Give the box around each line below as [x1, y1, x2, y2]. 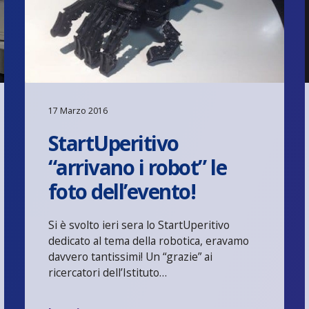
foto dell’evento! [48, 177, 196, 206]
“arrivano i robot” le [48, 152, 227, 181]
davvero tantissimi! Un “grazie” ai [48, 248, 212, 264]
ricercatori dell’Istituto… [48, 264, 167, 280]
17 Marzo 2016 [48, 104, 108, 117]
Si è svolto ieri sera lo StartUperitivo [48, 217, 230, 232]
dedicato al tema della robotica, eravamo [48, 232, 249, 248]
